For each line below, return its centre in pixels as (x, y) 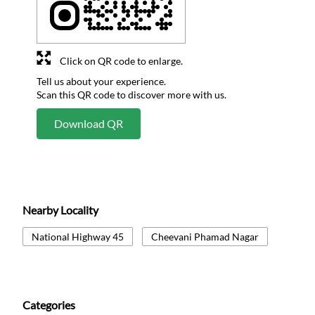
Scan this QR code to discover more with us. (131, 94)
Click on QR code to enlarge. (121, 60)
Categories (49, 304)
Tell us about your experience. (101, 81)
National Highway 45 (78, 236)
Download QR (89, 123)
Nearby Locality (60, 210)
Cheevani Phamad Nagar (205, 236)
